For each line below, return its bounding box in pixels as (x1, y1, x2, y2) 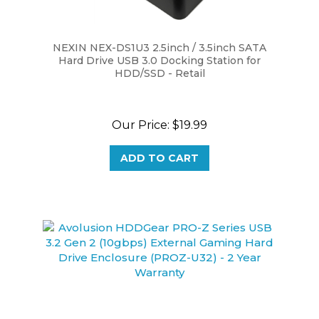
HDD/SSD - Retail (114, 51, 205, 64)
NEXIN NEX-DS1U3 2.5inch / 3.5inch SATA (53, 26, 266, 38)
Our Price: (112, 103, 169, 116)
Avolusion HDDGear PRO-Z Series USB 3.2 (50, 302, 269, 315)
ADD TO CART (120, 136, 199, 149)
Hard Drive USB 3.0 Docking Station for (58, 38, 261, 51)
